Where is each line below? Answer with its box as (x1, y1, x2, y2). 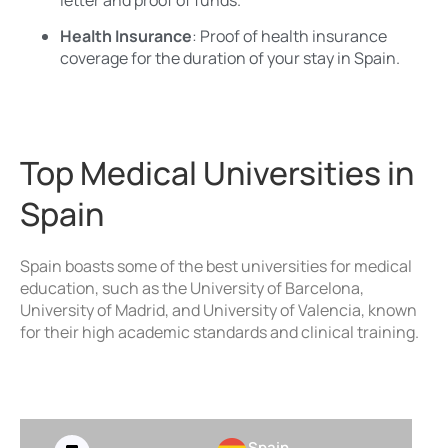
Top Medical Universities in (20, 151, 414, 196)
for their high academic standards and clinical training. (20, 321, 419, 344)
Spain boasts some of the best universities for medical (20, 255, 412, 278)
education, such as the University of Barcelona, (20, 277, 364, 300)
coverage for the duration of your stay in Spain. (60, 46, 400, 69)
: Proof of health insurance (192, 24, 387, 47)
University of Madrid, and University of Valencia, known (20, 299, 417, 322)
